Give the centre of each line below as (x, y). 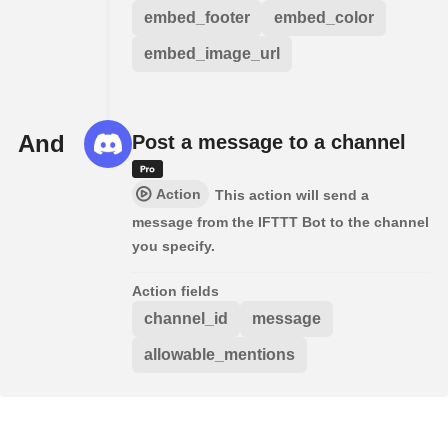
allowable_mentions (219, 355)
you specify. (173, 246)
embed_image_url (212, 54)
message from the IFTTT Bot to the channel (280, 222)
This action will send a (292, 195)
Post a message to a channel (269, 142)
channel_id (186, 319)
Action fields (175, 291)
